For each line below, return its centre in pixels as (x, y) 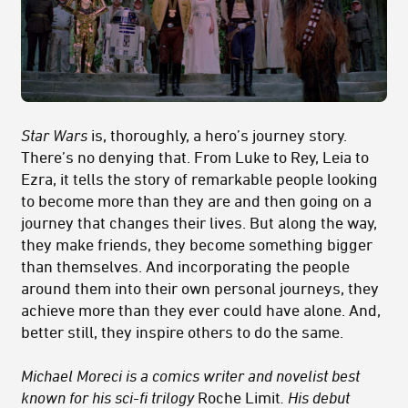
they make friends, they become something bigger (197, 245)
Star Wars (54, 135)
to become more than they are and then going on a (196, 201)
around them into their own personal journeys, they (200, 288)
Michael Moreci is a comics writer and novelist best (190, 376)
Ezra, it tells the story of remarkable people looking (199, 179)
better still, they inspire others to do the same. (182, 332)
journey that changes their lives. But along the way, (199, 223)
